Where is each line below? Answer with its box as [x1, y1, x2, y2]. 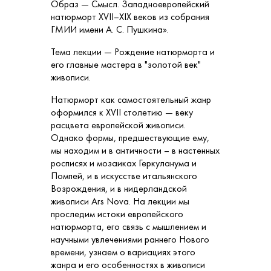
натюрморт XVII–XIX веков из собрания [51, 10, 209, 23]
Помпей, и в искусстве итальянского [51, 169, 197, 182]
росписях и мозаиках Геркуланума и [51, 157, 197, 169]
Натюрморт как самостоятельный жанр [51, 93, 211, 106]
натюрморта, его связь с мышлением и [51, 220, 206, 233]
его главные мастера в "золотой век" [51, 58, 201, 71]
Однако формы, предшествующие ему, [51, 131, 209, 144]
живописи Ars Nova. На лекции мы [51, 195, 189, 207]
